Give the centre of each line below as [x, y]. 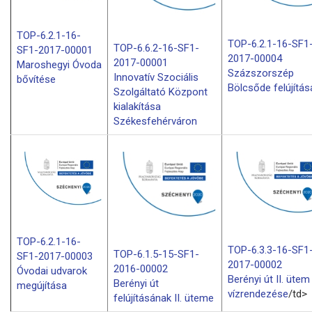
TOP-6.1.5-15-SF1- [156, 254]
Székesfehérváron [155, 121]
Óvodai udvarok [52, 271]
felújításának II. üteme [164, 298]
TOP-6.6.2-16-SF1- [156, 48]
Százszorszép [261, 73]
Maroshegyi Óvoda [59, 65]
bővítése [36, 80]
